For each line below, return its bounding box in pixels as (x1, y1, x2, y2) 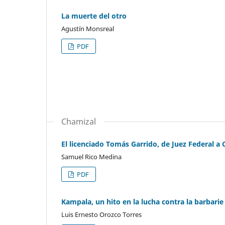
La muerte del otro (61, 11, 127, 21)
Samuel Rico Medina (61, 152, 122, 162)
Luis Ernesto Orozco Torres (61, 210, 142, 219)
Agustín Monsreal (61, 24, 114, 34)
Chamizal (61, 116, 96, 128)
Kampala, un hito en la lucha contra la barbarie (61, 197, 223, 207)
